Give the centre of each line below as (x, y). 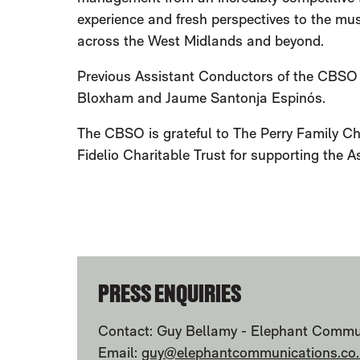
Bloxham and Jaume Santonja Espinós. (202, 98)
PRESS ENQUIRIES (170, 293)
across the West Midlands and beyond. (201, 41)
